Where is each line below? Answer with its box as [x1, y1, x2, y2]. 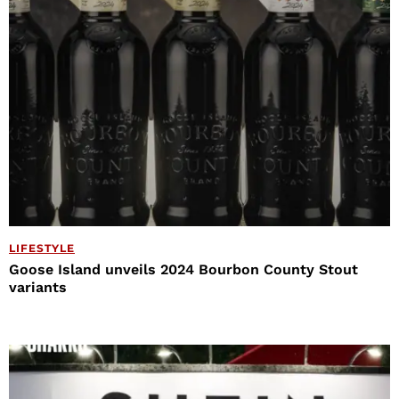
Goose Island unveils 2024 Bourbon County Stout [9, 260, 358, 278]
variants [9, 278, 67, 296]
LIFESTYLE [9, 240, 75, 255]
